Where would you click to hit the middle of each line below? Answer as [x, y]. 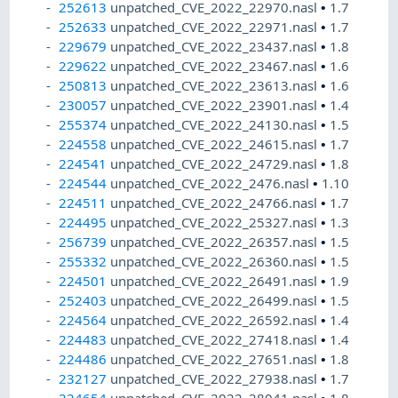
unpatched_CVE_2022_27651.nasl [216, 359]
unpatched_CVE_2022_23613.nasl [216, 86]
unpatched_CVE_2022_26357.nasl [216, 242]
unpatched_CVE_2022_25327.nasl [216, 223]
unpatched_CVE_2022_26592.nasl [216, 320]
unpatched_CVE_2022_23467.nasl [216, 66]
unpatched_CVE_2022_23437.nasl [216, 47]
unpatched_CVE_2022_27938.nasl [216, 379]
